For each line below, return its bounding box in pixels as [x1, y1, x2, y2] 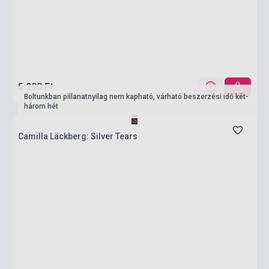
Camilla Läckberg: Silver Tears [18, 131, 138, 141]
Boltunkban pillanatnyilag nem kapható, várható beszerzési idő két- [24, 92, 249, 101]
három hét [24, 102, 58, 110]
